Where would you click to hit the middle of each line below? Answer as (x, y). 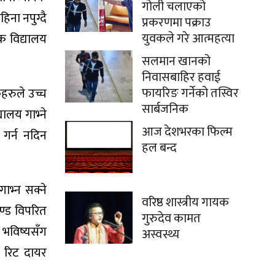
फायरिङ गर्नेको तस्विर (190, 94)
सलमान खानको (176, 62)
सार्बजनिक (165, 110)
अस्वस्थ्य (161, 235)
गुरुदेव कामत (171, 219)
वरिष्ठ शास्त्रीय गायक (185, 203)
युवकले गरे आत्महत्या (188, 39)
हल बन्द (159, 148)
